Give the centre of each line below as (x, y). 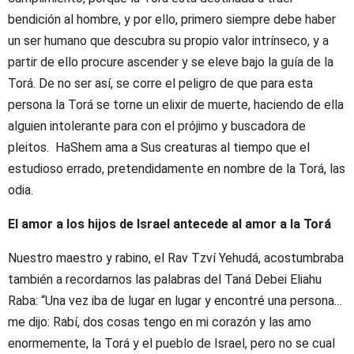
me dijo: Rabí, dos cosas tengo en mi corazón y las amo (160, 322)
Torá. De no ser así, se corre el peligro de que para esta (160, 84)
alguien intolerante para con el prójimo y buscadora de (157, 126)
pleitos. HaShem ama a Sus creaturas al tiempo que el (159, 148)
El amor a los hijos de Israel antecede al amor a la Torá (169, 224)
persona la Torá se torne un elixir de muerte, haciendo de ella (176, 105)
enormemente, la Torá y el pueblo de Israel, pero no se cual (171, 344)
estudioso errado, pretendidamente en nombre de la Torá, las (177, 169)
